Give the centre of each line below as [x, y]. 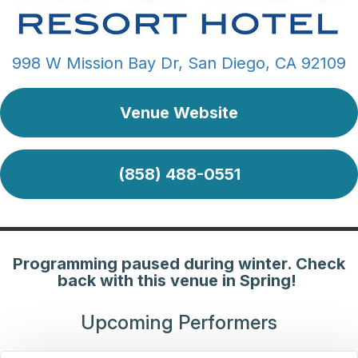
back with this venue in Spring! [179, 281]
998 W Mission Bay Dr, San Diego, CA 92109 [179, 64]
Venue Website [179, 113]
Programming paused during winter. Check [179, 264]
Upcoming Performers [179, 323]
